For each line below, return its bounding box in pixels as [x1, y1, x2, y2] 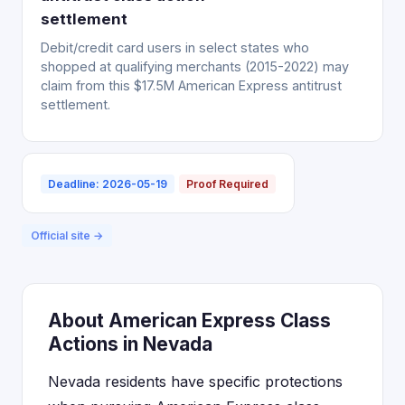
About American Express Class [48, 309, 331, 332]
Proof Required [186, 177, 268, 191]
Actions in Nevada [48, 333, 212, 355]
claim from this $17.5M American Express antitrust [41, 78, 342, 93]
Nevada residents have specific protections [48, 372, 343, 391]
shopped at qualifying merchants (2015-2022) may [41, 59, 349, 74]
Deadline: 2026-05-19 [48, 177, 167, 191]
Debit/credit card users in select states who [41, 40, 309, 55]
